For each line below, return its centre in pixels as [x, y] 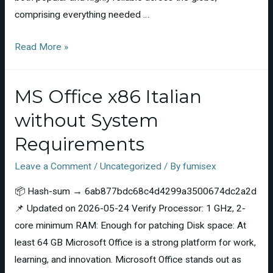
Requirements [79, 144]
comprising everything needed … [82, 14]
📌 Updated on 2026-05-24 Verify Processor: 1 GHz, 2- [130, 208]
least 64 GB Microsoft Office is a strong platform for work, [135, 242]
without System [86, 121]
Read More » [41, 47]
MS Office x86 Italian [108, 97]
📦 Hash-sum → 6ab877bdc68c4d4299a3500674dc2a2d [135, 191]
